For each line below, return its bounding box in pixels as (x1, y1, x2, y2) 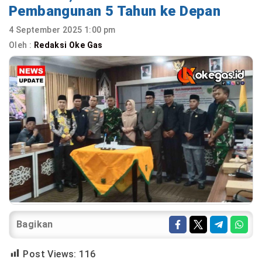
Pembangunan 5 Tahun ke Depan (9, 3, 221, 19)
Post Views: (23, 248, 77, 260)
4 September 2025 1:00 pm (9, 25, 116, 35)
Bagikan (16, 218, 53, 230)
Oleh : (9, 40, 34, 50)
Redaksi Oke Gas (33, 40, 105, 50)
